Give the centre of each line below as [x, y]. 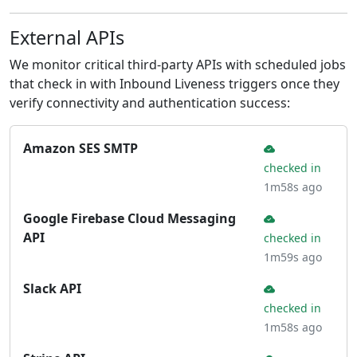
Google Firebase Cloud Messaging [129, 218]
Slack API [52, 288]
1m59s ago [293, 257]
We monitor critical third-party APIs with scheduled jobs [178, 65]
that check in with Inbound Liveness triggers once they [175, 84]
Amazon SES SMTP [80, 148]
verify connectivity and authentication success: [150, 103]
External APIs [67, 37]
